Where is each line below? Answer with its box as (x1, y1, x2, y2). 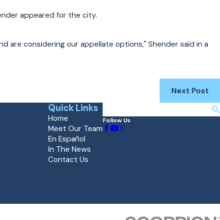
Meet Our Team (48, 124, 103, 134)
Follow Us (103, 116, 131, 125)
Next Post (171, 85, 209, 96)
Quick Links (48, 102, 99, 114)
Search (103, 105, 128, 115)
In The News (48, 144, 91, 155)
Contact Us (48, 155, 89, 165)
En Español (48, 134, 86, 144)
